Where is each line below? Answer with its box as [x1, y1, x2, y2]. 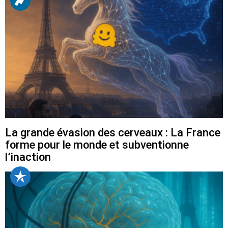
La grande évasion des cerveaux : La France [5, 126, 220, 139]
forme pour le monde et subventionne [5, 138, 189, 151]
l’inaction [5, 150, 51, 163]
